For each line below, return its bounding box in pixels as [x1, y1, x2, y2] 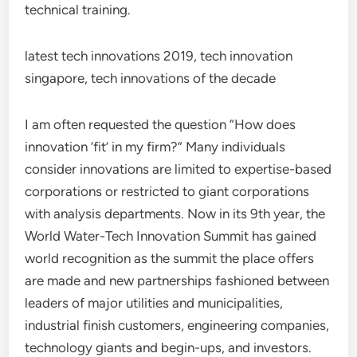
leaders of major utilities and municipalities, [25, 295, 284, 311]
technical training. [25, 2, 131, 18]
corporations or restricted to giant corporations [25, 183, 310, 199]
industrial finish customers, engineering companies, [25, 317, 330, 333]
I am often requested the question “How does [25, 116, 296, 132]
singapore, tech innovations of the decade [25, 70, 277, 86]
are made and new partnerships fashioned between [25, 273, 330, 288]
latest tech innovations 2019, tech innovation [25, 48, 293, 64]
